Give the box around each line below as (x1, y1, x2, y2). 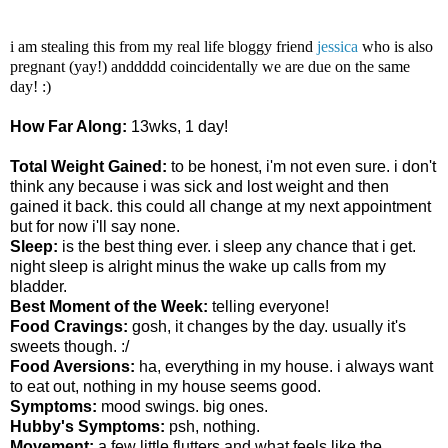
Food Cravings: (10, 317, 128, 335)
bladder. (10, 277, 67, 295)
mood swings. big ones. (97, 397, 268, 415)
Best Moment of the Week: (10, 297, 208, 315)
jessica (317, 37, 358, 55)
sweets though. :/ (10, 337, 129, 355)
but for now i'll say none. (10, 217, 180, 235)
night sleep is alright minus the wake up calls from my (10, 257, 386, 275)
